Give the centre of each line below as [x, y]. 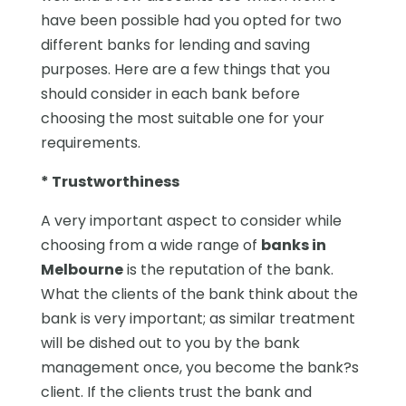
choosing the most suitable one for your [182, 118]
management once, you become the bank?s [199, 367]
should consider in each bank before [170, 93]
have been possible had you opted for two [191, 20]
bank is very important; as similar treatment [198, 318]
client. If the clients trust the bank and [176, 391]
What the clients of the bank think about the [199, 294]
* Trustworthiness [110, 181]
